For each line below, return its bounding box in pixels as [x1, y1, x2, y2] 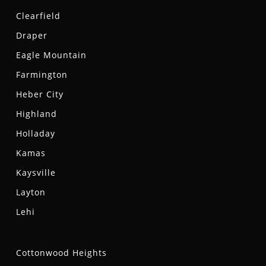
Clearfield [15, 10, 61, 22]
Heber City [15, 88, 64, 100]
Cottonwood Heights [15, 247, 107, 259]
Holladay [15, 128, 55, 140]
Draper [15, 30, 47, 42]
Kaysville [15, 167, 56, 179]
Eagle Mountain [15, 49, 87, 61]
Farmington [15, 69, 68, 81]
